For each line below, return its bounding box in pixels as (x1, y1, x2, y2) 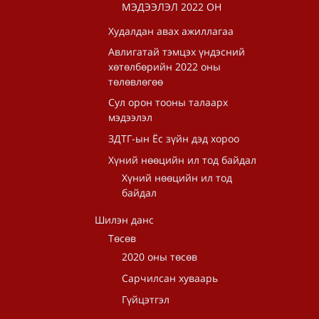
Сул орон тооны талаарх (108, 95, 228, 109)
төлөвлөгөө (108, 75, 163, 88)
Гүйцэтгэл (122, 293, 169, 306)
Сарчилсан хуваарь (122, 271, 218, 285)
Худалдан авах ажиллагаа (108, 24, 234, 38)
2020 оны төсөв (122, 250, 197, 263)
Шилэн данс (95, 213, 154, 226)
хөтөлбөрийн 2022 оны (108, 60, 221, 73)
